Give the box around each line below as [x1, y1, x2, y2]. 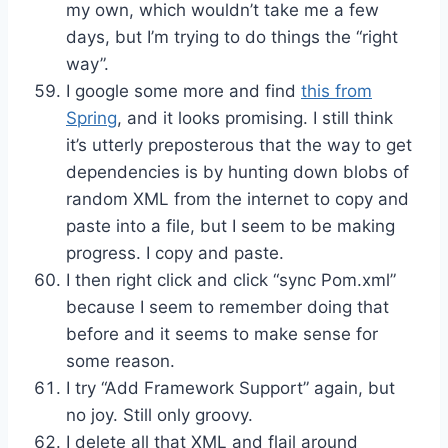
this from [301, 80, 372, 101]
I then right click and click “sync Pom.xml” [66, 269, 396, 290]
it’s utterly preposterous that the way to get [66, 134, 412, 155]
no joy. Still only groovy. [66, 404, 253, 425]
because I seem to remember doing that [66, 296, 389, 317]
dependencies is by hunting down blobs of [66, 161, 409, 182]
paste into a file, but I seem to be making [66, 215, 395, 236]
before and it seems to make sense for [66, 323, 378, 344]
